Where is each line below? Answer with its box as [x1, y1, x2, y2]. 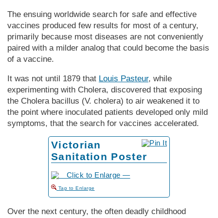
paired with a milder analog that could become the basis [7, 43, 209, 53]
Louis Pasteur [99, 73, 148, 83]
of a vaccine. [7, 54, 54, 64]
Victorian [51, 139, 101, 150]
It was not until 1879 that [7, 73, 99, 83]
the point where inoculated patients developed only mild [7, 107, 208, 117]
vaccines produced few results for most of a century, [7, 20, 199, 30]
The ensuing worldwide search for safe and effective [7, 9, 197, 19]
